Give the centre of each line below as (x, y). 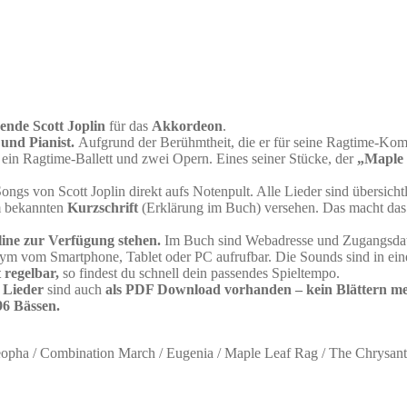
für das (129, 125)
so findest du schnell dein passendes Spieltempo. (199, 273)
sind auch (74, 289)
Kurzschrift (103, 207)
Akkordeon (187, 125)
